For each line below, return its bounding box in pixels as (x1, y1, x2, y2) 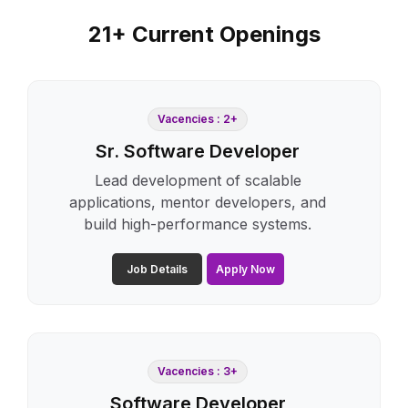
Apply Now (215, 261, 275, 276)
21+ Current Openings (87, 20, 321, 47)
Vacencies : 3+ (158, 363, 238, 378)
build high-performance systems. (84, 214, 311, 233)
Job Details (126, 261, 188, 276)
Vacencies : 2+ (158, 111, 238, 126)
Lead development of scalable (94, 170, 301, 189)
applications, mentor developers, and (69, 192, 326, 211)
